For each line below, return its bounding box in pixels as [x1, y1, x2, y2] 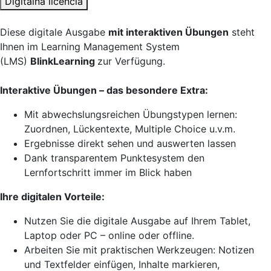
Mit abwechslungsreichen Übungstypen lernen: [24, 108, 237, 120]
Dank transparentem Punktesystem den [24, 152, 204, 164]
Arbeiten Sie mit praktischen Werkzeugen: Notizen [24, 244, 254, 256]
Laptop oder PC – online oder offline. [24, 229, 194, 241]
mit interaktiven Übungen [108, 26, 229, 38]
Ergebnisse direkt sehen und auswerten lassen [24, 137, 236, 149]
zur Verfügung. [97, 55, 165, 67]
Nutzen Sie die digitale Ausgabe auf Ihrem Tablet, [24, 215, 250, 227]
